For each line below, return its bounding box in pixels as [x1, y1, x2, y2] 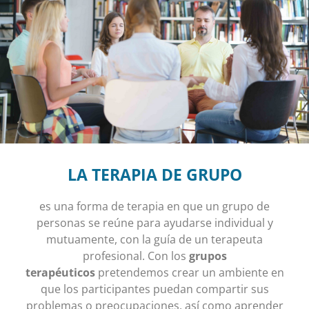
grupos [188, 248, 227, 263]
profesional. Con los [82, 248, 189, 263]
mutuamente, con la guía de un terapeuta [46, 231, 263, 247]
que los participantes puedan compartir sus [40, 281, 269, 297]
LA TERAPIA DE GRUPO [67, 163, 242, 186]
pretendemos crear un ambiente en [94, 264, 284, 280]
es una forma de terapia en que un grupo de [39, 198, 270, 214]
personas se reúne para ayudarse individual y [36, 215, 273, 230]
